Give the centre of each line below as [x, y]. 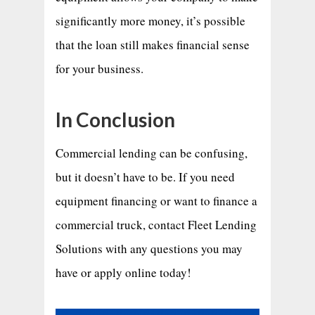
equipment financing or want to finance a [156, 200]
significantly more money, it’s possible [150, 20]
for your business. [99, 68]
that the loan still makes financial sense [152, 44]
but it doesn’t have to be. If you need [145, 176]
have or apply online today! [123, 272]
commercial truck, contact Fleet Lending [156, 224]
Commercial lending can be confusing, [151, 153]
